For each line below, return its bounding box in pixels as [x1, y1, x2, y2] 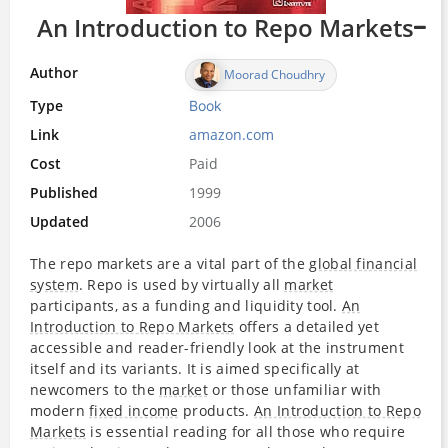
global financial [309, 253, 418, 273]
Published [30, 182, 98, 202]
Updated [30, 211, 89, 231]
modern [30, 400, 90, 420]
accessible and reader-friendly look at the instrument [30, 337, 404, 357]
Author [30, 62, 78, 82]
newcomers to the [30, 379, 160, 399]
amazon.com [189, 124, 275, 144]
